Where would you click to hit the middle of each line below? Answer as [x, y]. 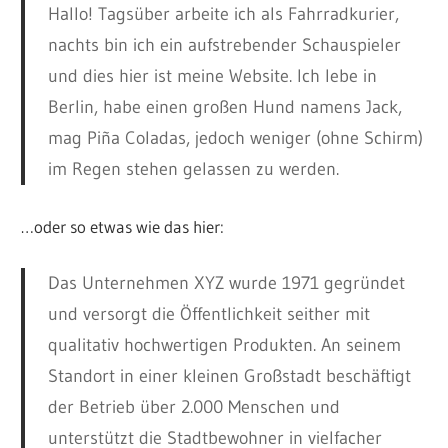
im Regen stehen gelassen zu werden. [193, 168]
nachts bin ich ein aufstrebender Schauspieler [224, 44]
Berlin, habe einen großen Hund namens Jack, [224, 106]
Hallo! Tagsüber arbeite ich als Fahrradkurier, [223, 13]
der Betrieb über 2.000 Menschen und [193, 406]
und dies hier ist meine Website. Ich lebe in [212, 75]
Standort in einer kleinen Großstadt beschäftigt [229, 375]
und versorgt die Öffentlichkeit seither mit [208, 313]
